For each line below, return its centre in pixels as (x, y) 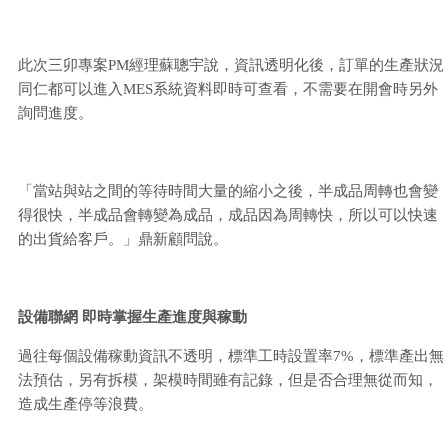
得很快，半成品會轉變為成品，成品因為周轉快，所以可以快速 (228, 215)
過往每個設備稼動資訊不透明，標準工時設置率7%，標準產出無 (231, 356)
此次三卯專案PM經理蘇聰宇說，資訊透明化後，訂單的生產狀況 (231, 65)
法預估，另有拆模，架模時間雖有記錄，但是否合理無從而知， (228, 380)
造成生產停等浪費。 (85, 404)
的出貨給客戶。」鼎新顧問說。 (123, 239)
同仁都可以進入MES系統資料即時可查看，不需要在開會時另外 (228, 89)
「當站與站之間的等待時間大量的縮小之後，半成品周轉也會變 (228, 191)
